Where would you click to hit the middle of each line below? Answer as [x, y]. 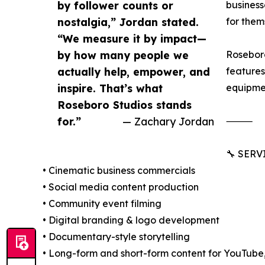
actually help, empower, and [134, 72]
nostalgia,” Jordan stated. [128, 22]
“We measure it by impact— [132, 39]
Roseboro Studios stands [125, 105]
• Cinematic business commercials [119, 171]
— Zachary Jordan [168, 122]
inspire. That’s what [110, 88]
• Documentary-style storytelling [116, 237]
